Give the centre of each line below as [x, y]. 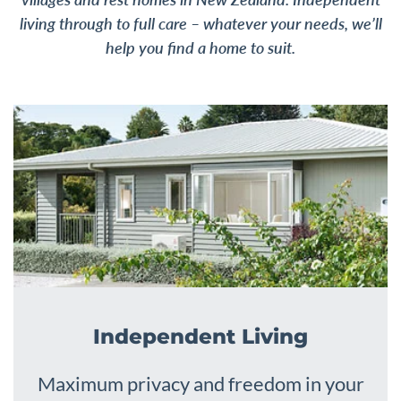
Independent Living [200, 336]
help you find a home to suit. [200, 48]
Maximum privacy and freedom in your [200, 383]
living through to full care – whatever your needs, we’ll [200, 24]
